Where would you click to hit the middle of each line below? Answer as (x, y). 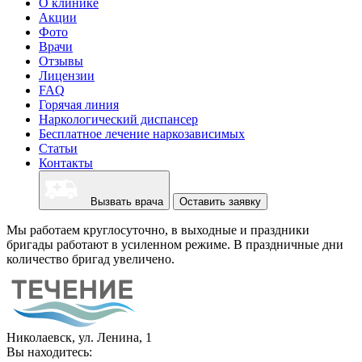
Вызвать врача (122, 202)
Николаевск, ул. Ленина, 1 (79, 337)
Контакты (66, 163)
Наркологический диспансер (118, 119)
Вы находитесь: (49, 352)
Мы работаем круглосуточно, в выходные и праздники (158, 230)
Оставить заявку (220, 202)
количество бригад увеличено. (90, 259)
